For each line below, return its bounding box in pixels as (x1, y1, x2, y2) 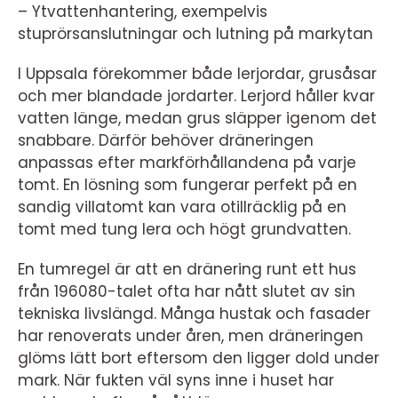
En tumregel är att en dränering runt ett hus (18, 259, 356, 280)
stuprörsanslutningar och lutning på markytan (18, 23, 373, 44)
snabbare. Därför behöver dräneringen (18, 130, 314, 151)
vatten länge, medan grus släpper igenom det (18, 107, 377, 129)
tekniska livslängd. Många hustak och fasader (18, 303, 370, 324)
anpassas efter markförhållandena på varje (18, 152, 356, 173)
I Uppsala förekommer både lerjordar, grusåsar (18, 63, 377, 84)
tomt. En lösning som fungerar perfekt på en (18, 174, 357, 195)
